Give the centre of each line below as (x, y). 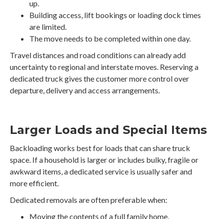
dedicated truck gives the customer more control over (99, 79)
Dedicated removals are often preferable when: (88, 200)
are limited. (48, 27)
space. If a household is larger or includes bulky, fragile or (104, 160)
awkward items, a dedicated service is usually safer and (101, 172)
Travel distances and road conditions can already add (98, 55)
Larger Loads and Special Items (108, 130)
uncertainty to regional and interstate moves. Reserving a (104, 67)
